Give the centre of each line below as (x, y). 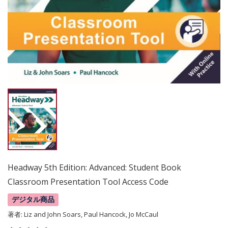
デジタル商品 (33, 200)
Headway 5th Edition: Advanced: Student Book (94, 168)
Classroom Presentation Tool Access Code (88, 182)
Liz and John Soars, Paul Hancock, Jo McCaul (91, 215)
